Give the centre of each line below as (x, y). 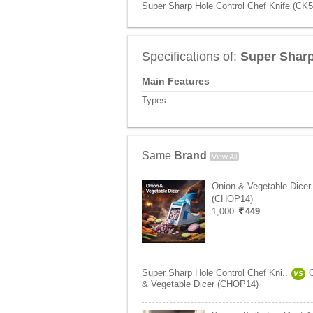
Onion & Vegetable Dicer (261, 186)
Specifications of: (191, 57)
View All (224, 156)
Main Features (176, 81)
